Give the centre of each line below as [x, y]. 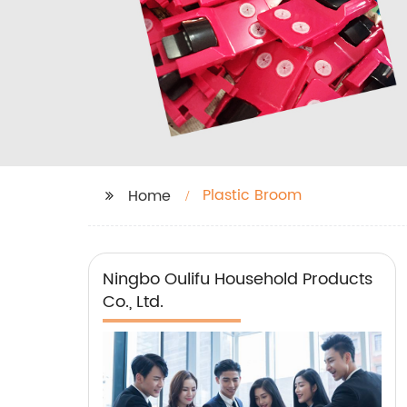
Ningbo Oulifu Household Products [238, 279]
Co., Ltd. [133, 302]
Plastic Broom [252, 195]
